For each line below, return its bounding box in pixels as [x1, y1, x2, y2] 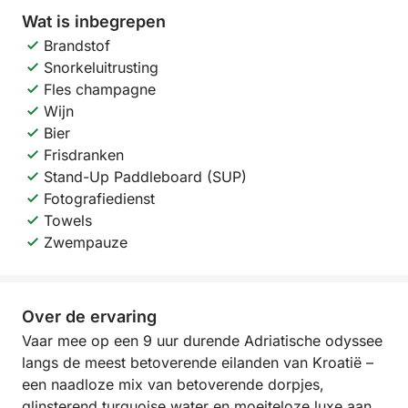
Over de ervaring [22, 307, 157, 326]
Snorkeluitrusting [44, 58, 158, 76]
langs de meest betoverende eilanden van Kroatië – [22, 353, 373, 372]
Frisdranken [44, 146, 124, 164]
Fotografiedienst [44, 189, 155, 208]
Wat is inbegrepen [22, 12, 166, 31]
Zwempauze [44, 233, 127, 251]
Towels [44, 211, 92, 229]
